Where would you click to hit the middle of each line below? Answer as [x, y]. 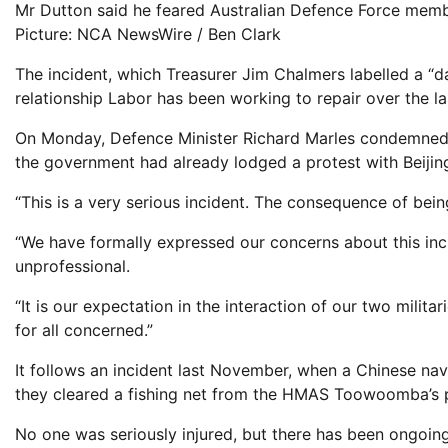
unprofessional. [72, 266]
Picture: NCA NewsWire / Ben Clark [148, 34]
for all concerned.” [84, 330]
